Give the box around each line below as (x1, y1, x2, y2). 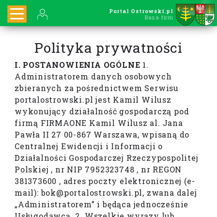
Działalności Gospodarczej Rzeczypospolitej (15, 153, 199, 163)
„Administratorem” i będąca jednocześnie (15, 199, 189, 210)
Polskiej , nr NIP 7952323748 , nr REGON (15, 164, 182, 175)
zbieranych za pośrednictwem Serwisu (15, 83, 179, 93)
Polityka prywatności (34, 39, 183, 57)
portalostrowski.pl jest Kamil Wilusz (15, 94, 171, 105)
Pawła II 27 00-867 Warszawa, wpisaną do (15, 129, 190, 140)
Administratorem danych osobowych (15, 71, 172, 82)
